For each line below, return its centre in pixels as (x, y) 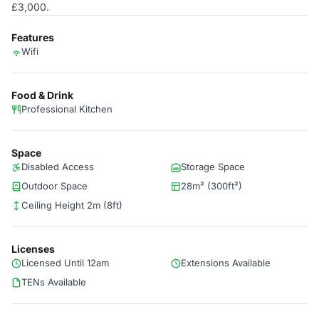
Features (33, 37)
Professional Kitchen (67, 109)
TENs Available (54, 282)
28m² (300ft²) (211, 186)
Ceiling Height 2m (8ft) (72, 205)
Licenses (33, 249)
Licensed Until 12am (65, 263)
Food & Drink (42, 95)
